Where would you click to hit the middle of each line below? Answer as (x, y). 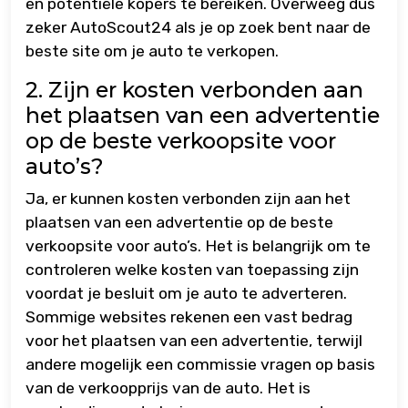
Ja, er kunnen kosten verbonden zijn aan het (188, 199)
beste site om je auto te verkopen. (152, 51)
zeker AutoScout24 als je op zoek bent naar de (198, 28)
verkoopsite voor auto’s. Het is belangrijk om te (198, 246)
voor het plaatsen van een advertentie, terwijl (194, 341)
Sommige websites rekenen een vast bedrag (189, 317)
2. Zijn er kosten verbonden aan (194, 90)
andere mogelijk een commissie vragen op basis (200, 365)
